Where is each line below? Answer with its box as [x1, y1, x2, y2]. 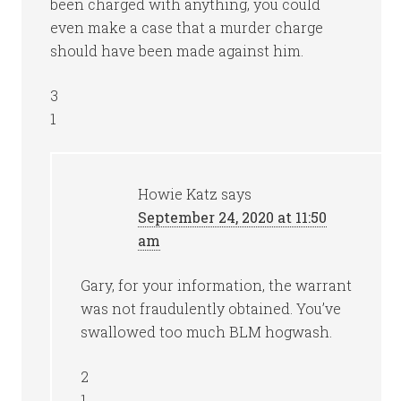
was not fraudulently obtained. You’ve [81, 299, 342, 318]
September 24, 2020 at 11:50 [138, 208, 328, 226]
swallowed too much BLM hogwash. [81, 322, 333, 341]
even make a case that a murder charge [50, 18, 324, 37]
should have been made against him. [50, 41, 304, 60]
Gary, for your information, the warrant [81, 276, 353, 294]
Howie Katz [138, 184, 218, 203]
